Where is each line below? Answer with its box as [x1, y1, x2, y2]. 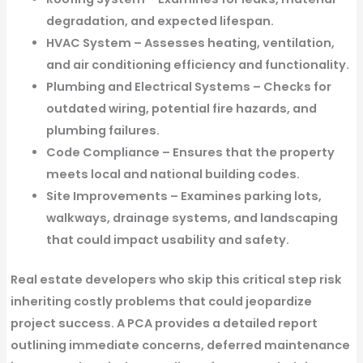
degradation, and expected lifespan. [45, 13, 274, 30]
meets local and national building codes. [45, 166, 300, 183]
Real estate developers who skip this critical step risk [10, 271, 342, 288]
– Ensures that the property [159, 144, 335, 161]
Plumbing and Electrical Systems [45, 79, 250, 96]
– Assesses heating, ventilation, [130, 35, 335, 52]
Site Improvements [45, 188, 168, 205]
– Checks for [250, 79, 331, 96]
